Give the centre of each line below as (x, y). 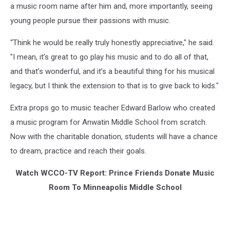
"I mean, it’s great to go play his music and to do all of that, (109, 57)
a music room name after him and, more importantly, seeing (111, 6)
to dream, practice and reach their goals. (78, 151)
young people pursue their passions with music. (90, 20)
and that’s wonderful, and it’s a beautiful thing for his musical (112, 71)
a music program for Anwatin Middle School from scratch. (109, 122)
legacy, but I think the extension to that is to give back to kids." (114, 85)
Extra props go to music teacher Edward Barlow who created (113, 108)
